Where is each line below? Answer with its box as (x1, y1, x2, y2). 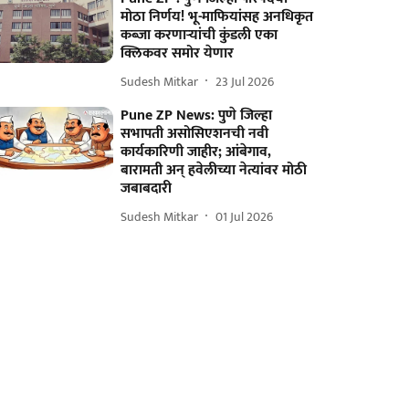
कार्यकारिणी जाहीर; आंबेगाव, (121, 140, 272, 164)
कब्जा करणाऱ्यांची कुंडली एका (121, 23, 278, 47)
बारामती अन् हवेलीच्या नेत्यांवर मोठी (121, 158, 308, 183)
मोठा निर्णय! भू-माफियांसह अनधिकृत (121, 5, 314, 29)
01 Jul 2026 (215, 205, 274, 227)
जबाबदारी (121, 176, 173, 201)
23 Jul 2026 (215, 70, 275, 92)
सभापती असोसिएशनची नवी (121, 121, 269, 146)
